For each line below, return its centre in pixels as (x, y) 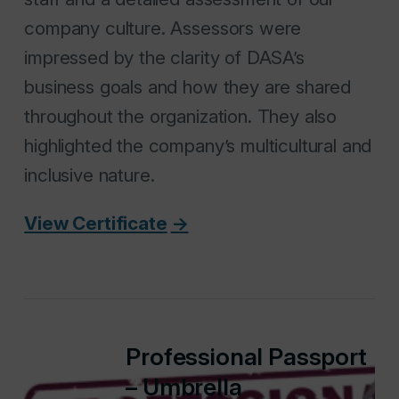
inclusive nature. (90, 175)
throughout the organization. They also (181, 116)
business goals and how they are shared (188, 86)
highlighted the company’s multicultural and (198, 145)
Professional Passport (246, 357)
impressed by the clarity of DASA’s (164, 57)
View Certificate (96, 223)
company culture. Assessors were (163, 28)
